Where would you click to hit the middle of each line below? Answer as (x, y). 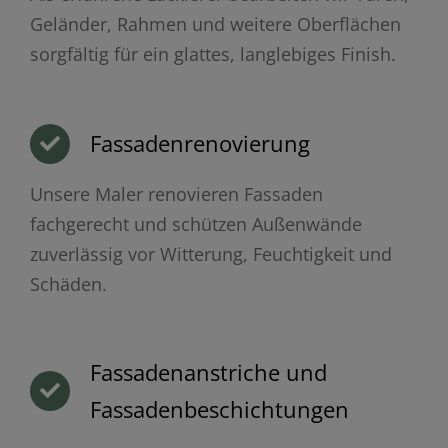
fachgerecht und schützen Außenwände (195, 223)
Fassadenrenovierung (199, 142)
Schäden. (68, 283)
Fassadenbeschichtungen (219, 408)
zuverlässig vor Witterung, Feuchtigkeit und (210, 253)
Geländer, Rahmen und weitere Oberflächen (215, 23)
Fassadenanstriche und (208, 371)
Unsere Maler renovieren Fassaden (176, 193)
